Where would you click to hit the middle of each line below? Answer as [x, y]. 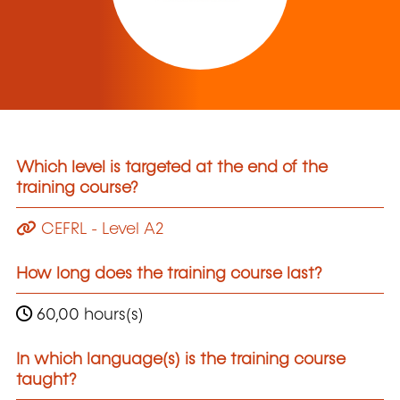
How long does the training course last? [169, 274]
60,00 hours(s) [88, 315]
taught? [46, 380]
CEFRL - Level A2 [100, 229]
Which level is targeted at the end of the [172, 168]
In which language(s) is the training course [181, 359]
